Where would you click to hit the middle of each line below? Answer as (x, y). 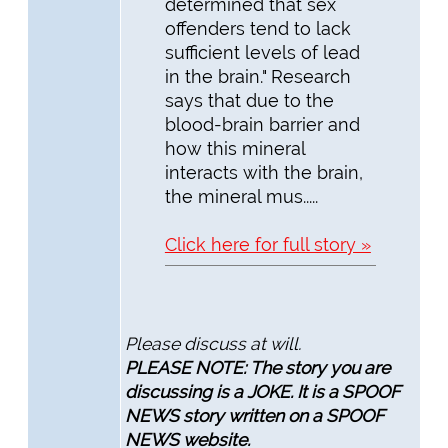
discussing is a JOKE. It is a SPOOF (262, 391)
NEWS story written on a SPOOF (254, 415)
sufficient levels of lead (262, 52)
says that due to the (249, 100)
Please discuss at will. (212, 343)
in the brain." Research (257, 76)
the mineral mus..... (241, 196)
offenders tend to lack (257, 28)
